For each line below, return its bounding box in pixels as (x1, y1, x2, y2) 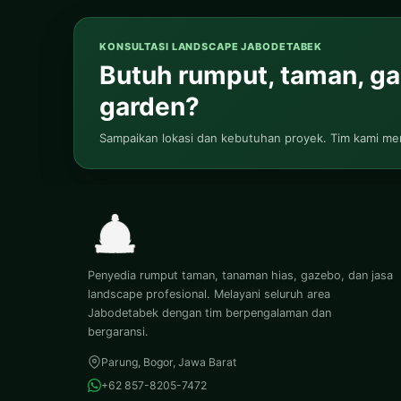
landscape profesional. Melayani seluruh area (88, 287, 330, 302)
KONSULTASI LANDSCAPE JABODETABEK (99, 40, 323, 54)
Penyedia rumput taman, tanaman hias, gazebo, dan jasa (88, 269, 393, 283)
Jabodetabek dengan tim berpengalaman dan (88, 306, 331, 320)
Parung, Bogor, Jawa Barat (101, 355, 236, 370)
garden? (99, 91, 200, 123)
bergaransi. (88, 325, 149, 339)
